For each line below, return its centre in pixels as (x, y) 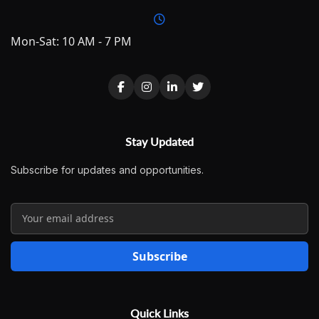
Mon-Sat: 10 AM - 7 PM (71, 41)
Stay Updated (159, 141)
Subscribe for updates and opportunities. (107, 170)
